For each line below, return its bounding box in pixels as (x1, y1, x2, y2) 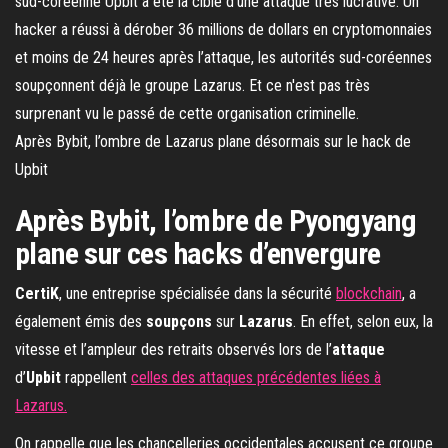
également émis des (15, 312, 146, 331)
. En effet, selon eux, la (293, 312, 433, 331)
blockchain (336, 284, 402, 303)
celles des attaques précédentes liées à (131, 368, 381, 387)
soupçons (146, 312, 216, 331)
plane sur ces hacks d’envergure (15, 236, 381, 271)
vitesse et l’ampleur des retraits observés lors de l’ (15, 340, 332, 359)
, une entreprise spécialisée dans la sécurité (59, 284, 336, 303)
